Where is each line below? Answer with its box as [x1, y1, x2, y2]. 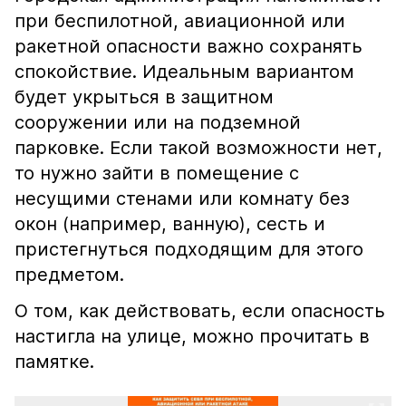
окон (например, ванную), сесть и [14, 213, 325, 235]
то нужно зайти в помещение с [14, 162, 299, 184]
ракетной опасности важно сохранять [14, 35, 362, 57]
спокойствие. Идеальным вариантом [14, 61, 354, 82]
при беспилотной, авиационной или [14, 10, 345, 32]
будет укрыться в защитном [14, 86, 274, 108]
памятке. [14, 351, 94, 372]
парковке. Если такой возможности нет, [14, 137, 382, 159]
